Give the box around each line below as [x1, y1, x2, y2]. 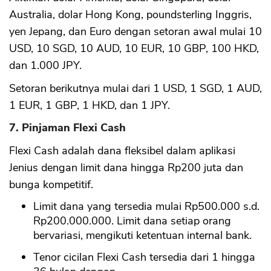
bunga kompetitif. [9, 177, 93, 192]
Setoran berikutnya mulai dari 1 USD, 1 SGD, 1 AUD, [9, 80, 262, 96]
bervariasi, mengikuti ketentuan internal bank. [33, 227, 252, 243]
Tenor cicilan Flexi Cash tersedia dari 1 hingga [33, 249, 255, 264]
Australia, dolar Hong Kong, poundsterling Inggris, [9, 7, 252, 22]
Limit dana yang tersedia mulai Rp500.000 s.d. [33, 198, 260, 214]
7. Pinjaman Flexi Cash [9, 120, 126, 135]
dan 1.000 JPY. [9, 57, 82, 73]
